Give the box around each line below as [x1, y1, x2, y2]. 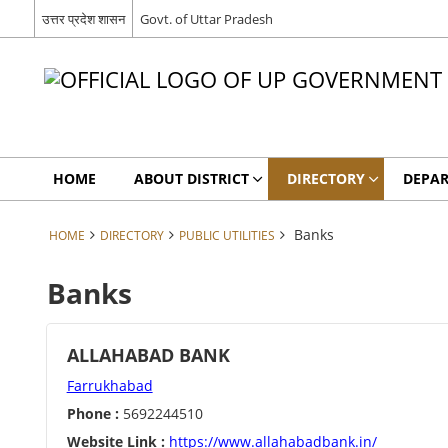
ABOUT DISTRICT [133, 169, 249, 188]
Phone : [66, 404, 119, 423]
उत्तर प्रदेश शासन [41, 9, 125, 28]
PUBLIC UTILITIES [178, 227, 275, 243]
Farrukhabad [66, 376, 153, 395]
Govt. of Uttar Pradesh [139, 9, 273, 28]
